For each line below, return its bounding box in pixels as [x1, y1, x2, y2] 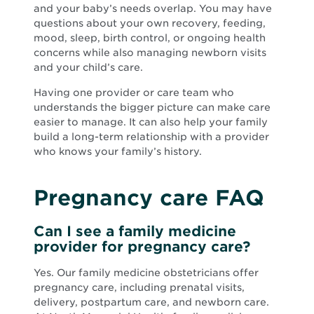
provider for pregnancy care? [34, 238, 250, 255]
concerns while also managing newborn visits [34, 46, 266, 58]
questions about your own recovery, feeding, [34, 17, 266, 29]
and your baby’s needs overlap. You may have [34, 2, 272, 14]
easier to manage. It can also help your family [34, 116, 268, 128]
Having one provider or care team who [34, 86, 234, 98]
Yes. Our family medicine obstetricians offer [34, 267, 259, 279]
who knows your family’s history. [34, 145, 202, 157]
